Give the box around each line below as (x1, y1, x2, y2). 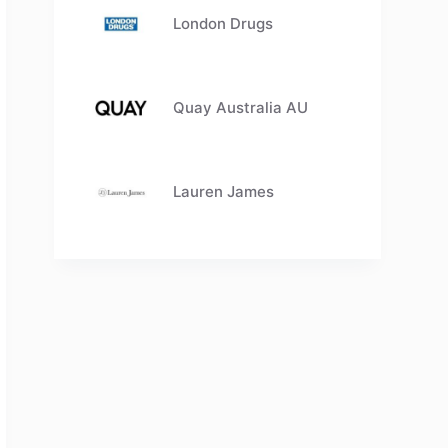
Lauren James (173, 182, 275, 202)
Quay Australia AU (173, 98, 309, 118)
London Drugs (173, 14, 274, 34)
